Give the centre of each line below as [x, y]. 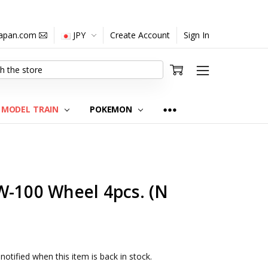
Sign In [197, 35]
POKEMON [112, 109]
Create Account [140, 35]
